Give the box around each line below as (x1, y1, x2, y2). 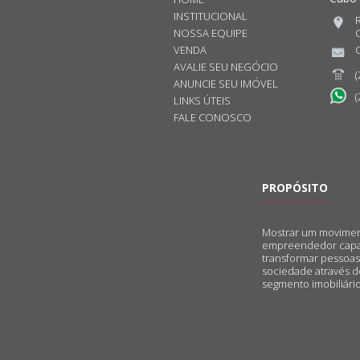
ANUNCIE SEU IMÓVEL (173, 76, 278, 91)
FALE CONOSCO (173, 110, 252, 125)
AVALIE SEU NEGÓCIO (173, 59, 278, 74)
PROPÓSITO (261, 180, 328, 195)
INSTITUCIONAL (173, 9, 247, 23)
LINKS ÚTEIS (173, 93, 231, 108)
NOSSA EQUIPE (173, 26, 247, 40)
